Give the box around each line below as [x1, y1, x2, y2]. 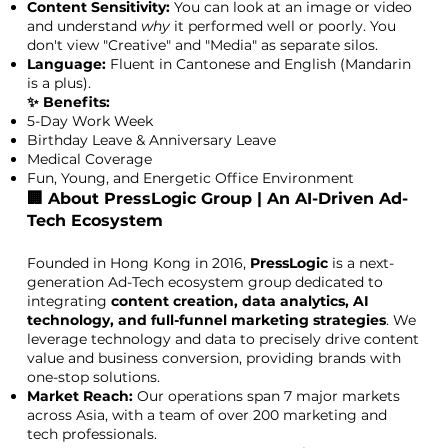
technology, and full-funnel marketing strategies [26, 311, 386, 329]
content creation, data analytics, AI [110, 292, 369, 310]
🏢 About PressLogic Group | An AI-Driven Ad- [26, 189, 408, 208]
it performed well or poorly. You [169, 17, 396, 35]
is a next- [327, 254, 394, 272]
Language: [26, 55, 106, 73]
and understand [26, 17, 141, 35]
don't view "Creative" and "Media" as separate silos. [26, 36, 378, 54]
